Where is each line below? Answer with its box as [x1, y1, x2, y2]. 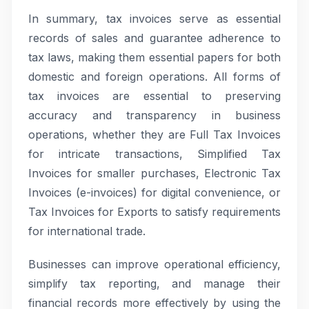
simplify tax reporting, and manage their [28, 277, 281, 290]
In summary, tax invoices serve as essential [28, 12, 281, 26]
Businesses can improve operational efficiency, [28, 257, 281, 271]
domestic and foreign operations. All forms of [28, 70, 281, 83]
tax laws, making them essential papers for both [28, 50, 281, 64]
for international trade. [28, 224, 146, 238]
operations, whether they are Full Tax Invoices [28, 128, 281, 141]
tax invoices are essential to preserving [28, 89, 281, 103]
